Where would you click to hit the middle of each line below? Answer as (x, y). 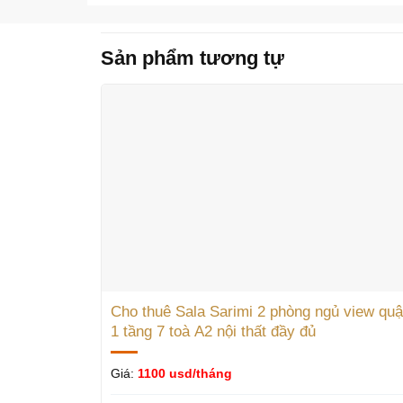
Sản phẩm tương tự (193, 58)
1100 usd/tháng (184, 374)
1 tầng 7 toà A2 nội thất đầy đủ (213, 332)
